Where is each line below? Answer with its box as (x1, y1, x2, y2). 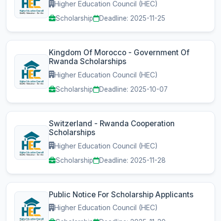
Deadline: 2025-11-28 (99, 156, 166, 164)
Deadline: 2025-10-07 (99, 85, 168, 93)
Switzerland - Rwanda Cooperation (49, 118, 175, 128)
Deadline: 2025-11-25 (99, 14, 165, 23)
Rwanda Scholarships (49, 57, 126, 67)
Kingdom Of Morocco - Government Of (49, 48, 189, 58)
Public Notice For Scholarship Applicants (49, 189, 193, 199)
